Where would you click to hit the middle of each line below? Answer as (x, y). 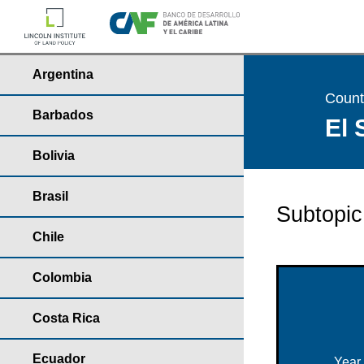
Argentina (63, 74)
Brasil (50, 196)
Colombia (62, 277)
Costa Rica (66, 318)
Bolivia (54, 156)
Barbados (63, 115)
